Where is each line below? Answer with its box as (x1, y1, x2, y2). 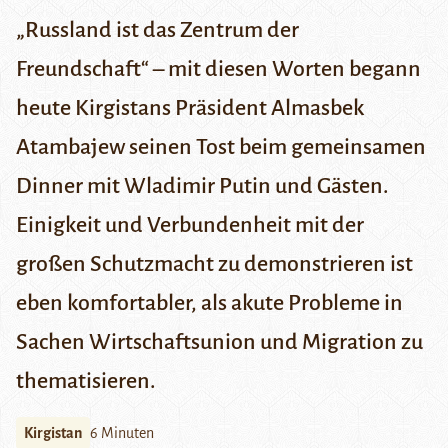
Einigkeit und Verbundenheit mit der (16, 213, 364, 238)
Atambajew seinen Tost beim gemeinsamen (16, 135, 426, 160)
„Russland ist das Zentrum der (16, 18, 299, 43)
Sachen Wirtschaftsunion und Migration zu (16, 330, 423, 355)
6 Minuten (90, 425, 154, 442)
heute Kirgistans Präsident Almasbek (16, 96, 364, 121)
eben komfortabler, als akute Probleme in (16, 291, 403, 316)
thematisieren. (16, 369, 156, 394)
